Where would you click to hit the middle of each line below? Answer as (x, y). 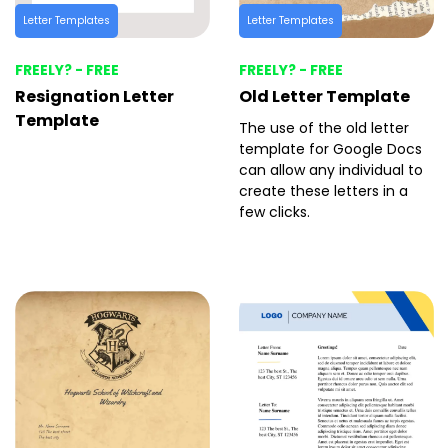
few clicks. (274, 212)
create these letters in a (323, 191)
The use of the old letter (323, 128)
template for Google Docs (330, 149)
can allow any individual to (330, 170)
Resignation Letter (94, 97)
